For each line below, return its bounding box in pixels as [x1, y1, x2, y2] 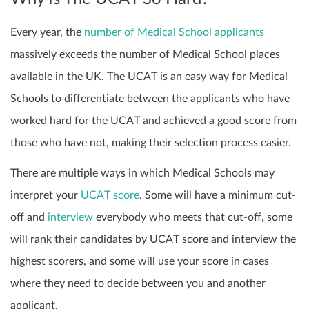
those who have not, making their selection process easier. [10, 137, 291, 149]
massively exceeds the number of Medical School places [10, 49, 280, 61]
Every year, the [10, 27, 84, 39]
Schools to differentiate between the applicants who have [10, 93, 290, 105]
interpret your [10, 190, 81, 201]
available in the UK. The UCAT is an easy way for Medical [10, 71, 288, 83]
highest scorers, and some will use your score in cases [10, 256, 269, 268]
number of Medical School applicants [84, 27, 264, 39]
